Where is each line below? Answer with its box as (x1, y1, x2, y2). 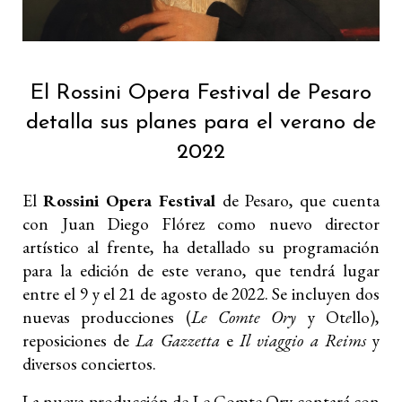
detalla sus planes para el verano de (26, 111, 376, 134)
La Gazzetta (135, 328, 220, 352)
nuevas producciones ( (22, 305, 191, 328)
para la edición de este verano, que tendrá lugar (22, 258, 380, 282)
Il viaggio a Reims (240, 328, 366, 352)
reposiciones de (22, 328, 136, 352)
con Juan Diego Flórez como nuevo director (22, 212, 380, 235)
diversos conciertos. (22, 352, 160, 375)
